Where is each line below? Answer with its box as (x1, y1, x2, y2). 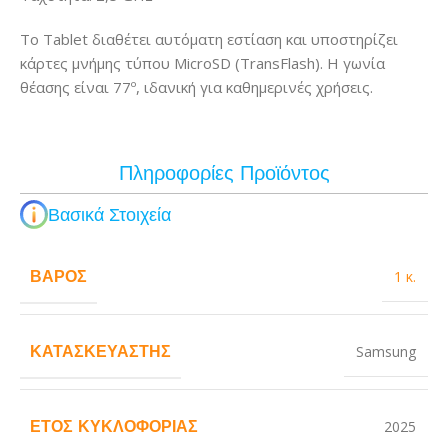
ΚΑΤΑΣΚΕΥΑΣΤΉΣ (30, 340, 171, 361)
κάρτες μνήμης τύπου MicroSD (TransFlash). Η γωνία (20, 53, 385, 73)
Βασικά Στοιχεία (48, 203, 171, 227)
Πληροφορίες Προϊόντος (118, 160, 330, 185)
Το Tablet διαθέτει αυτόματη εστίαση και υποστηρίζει (20, 29, 398, 49)
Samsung (356, 341, 416, 361)
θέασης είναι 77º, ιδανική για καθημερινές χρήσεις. (20, 77, 373, 97)
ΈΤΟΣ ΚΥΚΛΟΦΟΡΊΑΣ (30, 415, 198, 436)
